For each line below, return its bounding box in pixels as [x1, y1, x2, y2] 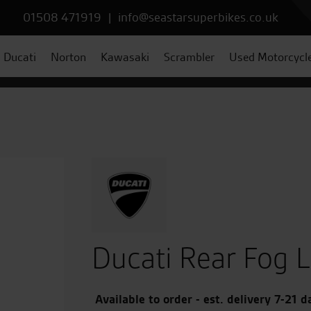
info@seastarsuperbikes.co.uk [118, 9, 278, 25]
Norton [50, 49, 86, 65]
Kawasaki [100, 49, 149, 65]
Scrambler [163, 49, 215, 65]
